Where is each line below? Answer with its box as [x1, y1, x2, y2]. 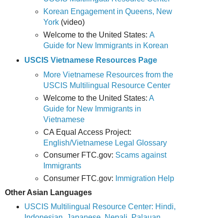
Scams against [115, 151, 167, 160]
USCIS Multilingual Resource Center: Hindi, [24, 202, 176, 211]
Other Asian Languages [5, 188, 92, 197]
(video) [61, 18, 87, 26]
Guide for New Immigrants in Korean [43, 41, 169, 50]
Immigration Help [115, 174, 175, 183]
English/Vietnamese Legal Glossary [43, 138, 167, 147]
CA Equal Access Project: [43, 127, 132, 136]
